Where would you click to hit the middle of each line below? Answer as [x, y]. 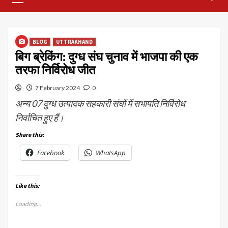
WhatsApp [111, 153]
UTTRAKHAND [74, 42]
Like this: [27, 186]
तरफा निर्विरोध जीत [55, 70]
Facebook [51, 153]
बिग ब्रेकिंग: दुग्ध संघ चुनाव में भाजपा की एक [107, 57]
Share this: [30, 135]
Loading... [28, 204]
